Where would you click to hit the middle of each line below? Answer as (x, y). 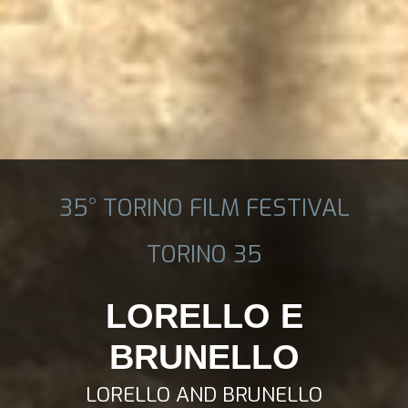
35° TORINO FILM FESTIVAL (204, 207)
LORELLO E (204, 316)
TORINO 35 (204, 254)
